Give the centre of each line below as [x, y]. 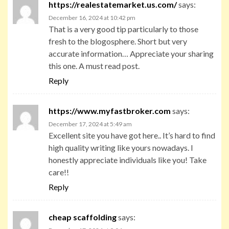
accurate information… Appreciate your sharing [131, 53]
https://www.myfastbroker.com [110, 110]
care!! [59, 172]
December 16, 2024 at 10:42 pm [92, 17]
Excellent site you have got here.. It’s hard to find [132, 135]
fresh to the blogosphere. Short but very [118, 41]
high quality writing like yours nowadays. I [121, 147]
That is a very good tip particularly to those [123, 29]
